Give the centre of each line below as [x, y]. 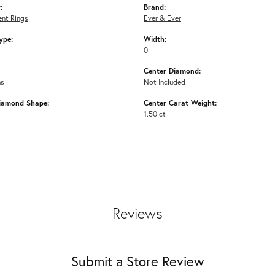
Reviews [137, 213]
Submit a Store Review [137, 261]
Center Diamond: [172, 70]
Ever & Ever [162, 17]
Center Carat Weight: [180, 102]
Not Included [165, 81]
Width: [155, 38]
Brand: [155, 6]
